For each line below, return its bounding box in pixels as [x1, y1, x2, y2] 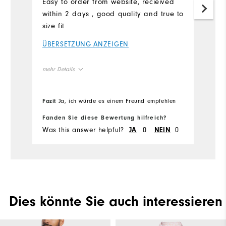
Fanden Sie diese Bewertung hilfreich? [42, 114, 167, 122]
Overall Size [42, 87, 85, 95]
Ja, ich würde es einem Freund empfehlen [56, 97, 177, 105]
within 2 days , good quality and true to [42, 10, 184, 19]
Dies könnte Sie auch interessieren [9, 193, 222, 210]
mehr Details [42, 66, 75, 73]
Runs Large [124, 110, 153, 118]
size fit [42, 22, 65, 31]
